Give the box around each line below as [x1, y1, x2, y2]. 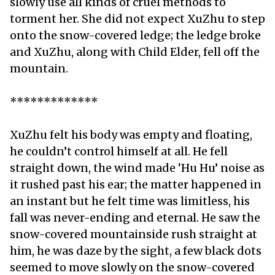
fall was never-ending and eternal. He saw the [10, 210, 260, 225]
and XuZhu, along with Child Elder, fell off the [10, 44, 260, 59]
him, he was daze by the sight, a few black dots [10, 243, 261, 258]
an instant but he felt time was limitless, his [10, 193, 250, 208]
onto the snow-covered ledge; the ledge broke [10, 28, 261, 42]
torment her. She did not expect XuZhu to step [10, 11, 265, 26]
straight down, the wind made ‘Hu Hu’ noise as [10, 160, 265, 175]
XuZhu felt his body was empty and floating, [10, 127, 252, 142]
